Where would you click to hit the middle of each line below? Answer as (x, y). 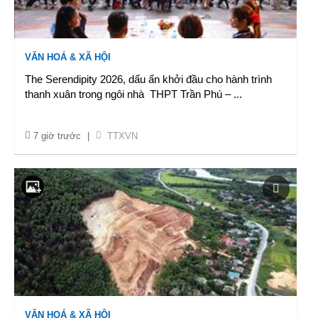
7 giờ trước (57, 136)
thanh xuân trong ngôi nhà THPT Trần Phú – (129, 94)
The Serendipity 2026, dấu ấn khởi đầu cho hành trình (148, 79)
